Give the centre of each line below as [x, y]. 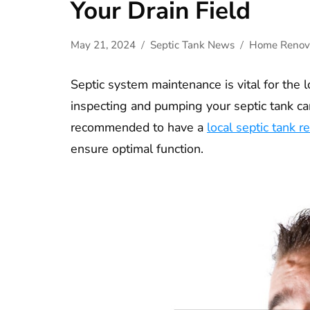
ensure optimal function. [137, 148]
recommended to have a [139, 127]
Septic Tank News [192, 45]
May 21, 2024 [103, 45]
